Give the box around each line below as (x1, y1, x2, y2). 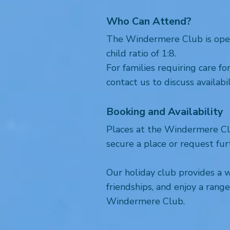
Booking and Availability (106, 105, 223, 119)
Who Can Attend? (106, 14, 191, 28)
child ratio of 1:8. (106, 47, 176, 60)
